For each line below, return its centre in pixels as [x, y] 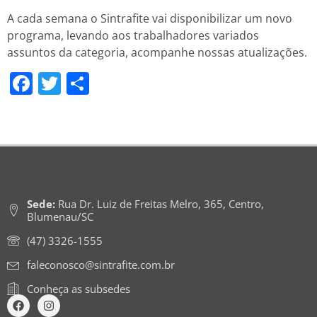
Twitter [98, 83]
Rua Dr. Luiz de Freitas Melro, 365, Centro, [159, 204]
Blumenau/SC [60, 217]
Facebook [83, 83]
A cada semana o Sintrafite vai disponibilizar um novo [150, 19]
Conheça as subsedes [78, 289]
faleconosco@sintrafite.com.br [100, 265]
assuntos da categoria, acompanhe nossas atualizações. [157, 53]
